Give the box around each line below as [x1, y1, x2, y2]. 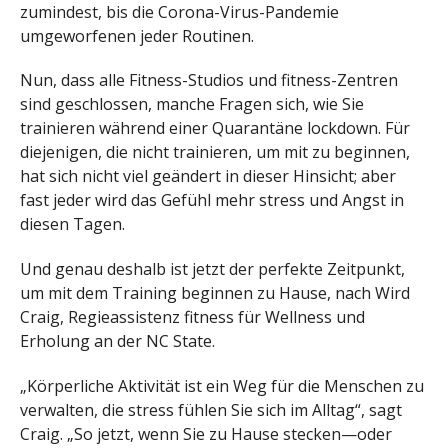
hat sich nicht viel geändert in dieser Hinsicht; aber [20, 165, 396, 188]
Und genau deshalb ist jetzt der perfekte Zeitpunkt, [20, 258, 405, 281]
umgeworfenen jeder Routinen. [20, 24, 254, 47]
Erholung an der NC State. [20, 330, 215, 353]
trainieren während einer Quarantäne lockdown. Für [20, 117, 410, 140]
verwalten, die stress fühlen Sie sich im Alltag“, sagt [20, 399, 402, 422]
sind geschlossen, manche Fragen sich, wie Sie [20, 93, 364, 116]
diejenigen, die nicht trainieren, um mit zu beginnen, [20, 141, 410, 164]
